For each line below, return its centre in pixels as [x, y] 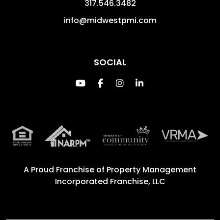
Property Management [151, 169]
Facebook [124, 82]
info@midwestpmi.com [110, 20]
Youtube [104, 82]
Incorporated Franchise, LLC [110, 181]
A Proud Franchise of [65, 169]
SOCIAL [110, 62]
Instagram [146, 82]
